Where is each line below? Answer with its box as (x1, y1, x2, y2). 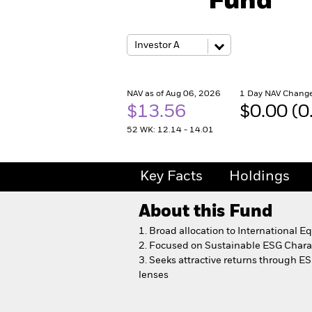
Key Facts (140, 170, 203, 184)
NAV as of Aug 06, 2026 (127, 90, 221, 98)
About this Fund (139, 203, 272, 220)
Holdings (229, 170, 290, 184)
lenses (139, 270, 169, 280)
